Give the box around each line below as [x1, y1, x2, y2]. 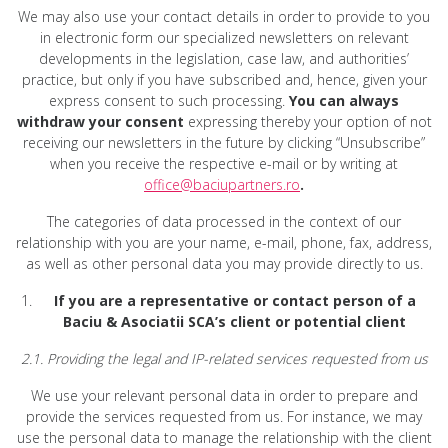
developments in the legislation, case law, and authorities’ [39, 48, 409, 68]
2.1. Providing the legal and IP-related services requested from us [20, 348, 428, 368]
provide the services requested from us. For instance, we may [26, 406, 422, 426]
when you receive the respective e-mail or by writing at [50, 153, 398, 173]
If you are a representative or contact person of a [53, 290, 416, 310]
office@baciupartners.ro [144, 174, 300, 194]
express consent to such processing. [49, 90, 289, 110]
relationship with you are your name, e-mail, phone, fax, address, [16, 232, 432, 252]
